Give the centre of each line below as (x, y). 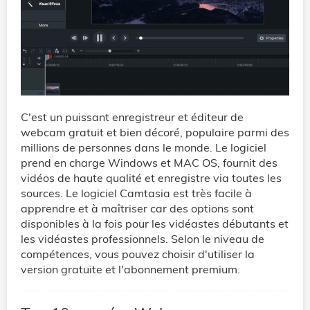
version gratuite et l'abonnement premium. (130, 270)
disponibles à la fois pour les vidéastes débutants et (155, 224)
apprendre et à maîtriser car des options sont (137, 209)
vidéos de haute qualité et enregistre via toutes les (151, 178)
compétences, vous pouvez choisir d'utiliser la (138, 254)
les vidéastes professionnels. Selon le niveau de (143, 239)
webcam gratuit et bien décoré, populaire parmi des (155, 133)
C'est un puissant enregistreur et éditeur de (132, 117)
